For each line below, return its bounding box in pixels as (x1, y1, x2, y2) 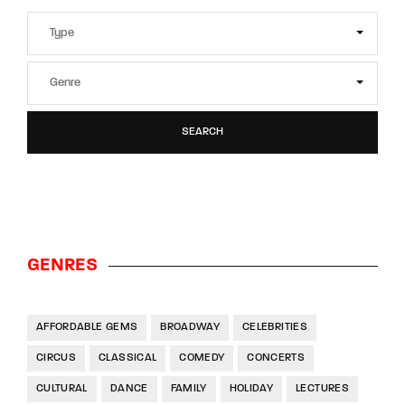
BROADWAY (160, 322, 221, 334)
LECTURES (296, 383, 349, 395)
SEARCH (182, 127, 223, 138)
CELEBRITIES (242, 322, 307, 334)
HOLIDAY (229, 383, 274, 395)
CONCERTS (247, 353, 306, 364)
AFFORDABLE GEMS (36, 322, 138, 334)
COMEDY (179, 353, 225, 364)
